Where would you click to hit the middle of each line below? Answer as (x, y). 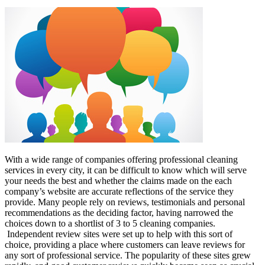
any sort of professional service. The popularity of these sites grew (128, 255)
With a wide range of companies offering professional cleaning (121, 159)
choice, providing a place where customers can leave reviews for (125, 244)
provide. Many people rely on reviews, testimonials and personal (125, 202)
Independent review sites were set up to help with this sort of (119, 234)
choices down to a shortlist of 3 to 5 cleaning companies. (110, 223)
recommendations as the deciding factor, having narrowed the (119, 212)
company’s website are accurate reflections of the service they (119, 191)
